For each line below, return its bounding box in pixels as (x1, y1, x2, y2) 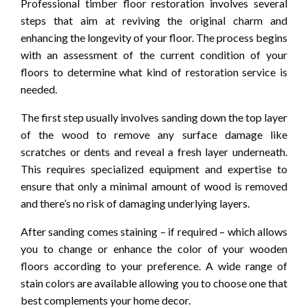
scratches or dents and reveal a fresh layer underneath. (21, 144, 287, 158)
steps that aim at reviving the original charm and (21, 13, 287, 27)
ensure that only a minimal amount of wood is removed (21, 179, 287, 192)
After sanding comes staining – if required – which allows (21, 224, 287, 238)
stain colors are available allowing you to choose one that (21, 276, 287, 289)
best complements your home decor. (21, 293, 190, 307)
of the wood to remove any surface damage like (21, 127, 287, 141)
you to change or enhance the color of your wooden (21, 241, 287, 255)
